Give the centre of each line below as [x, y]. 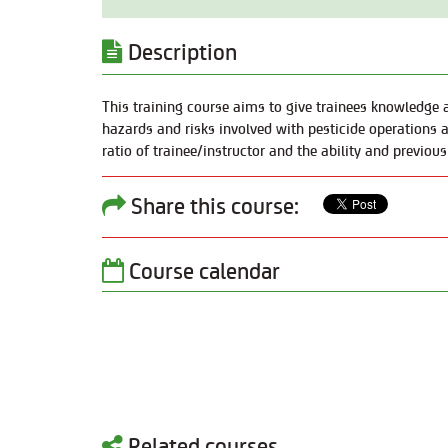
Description [180, 51]
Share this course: [212, 205]
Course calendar [202, 269]
